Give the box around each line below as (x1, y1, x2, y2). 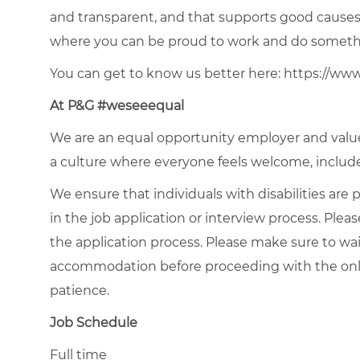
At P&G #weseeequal (50, 97, 187, 113)
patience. (50, 282, 112, 298)
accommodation (50, 258, 160, 274)
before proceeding (160, 258, 280, 274)
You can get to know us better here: (50, 65, 280, 81)
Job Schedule (50, 314, 137, 330)
